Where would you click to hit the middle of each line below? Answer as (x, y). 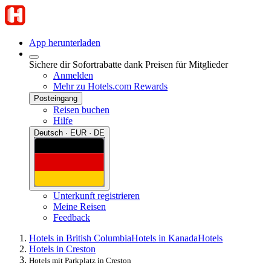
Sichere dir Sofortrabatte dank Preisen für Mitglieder (129, 64)
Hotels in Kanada (165, 238)
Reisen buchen (81, 110)
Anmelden (73, 75)
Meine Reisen (80, 206)
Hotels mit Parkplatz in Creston (80, 260)
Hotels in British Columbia (80, 238)
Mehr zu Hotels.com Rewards (110, 86)
